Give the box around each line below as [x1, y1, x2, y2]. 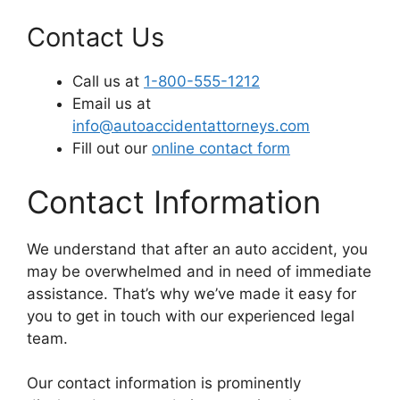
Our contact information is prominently [27, 374, 301, 393]
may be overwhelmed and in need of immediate [27, 262, 371, 280]
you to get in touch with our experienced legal [27, 306, 354, 325]
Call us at [72, 72, 144, 91]
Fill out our [72, 139, 152, 158]
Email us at [72, 95, 151, 113]
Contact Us [27, 21, 164, 54]
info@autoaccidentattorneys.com [72, 117, 310, 136]
